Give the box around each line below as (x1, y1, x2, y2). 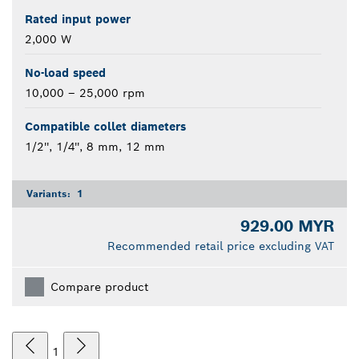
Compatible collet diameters (25, 119, 186, 135)
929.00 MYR (240, 216, 334, 237)
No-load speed (25, 66, 106, 81)
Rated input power (25, 12, 131, 27)
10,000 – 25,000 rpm (25, 86, 145, 101)
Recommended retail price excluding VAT (107, 239, 334, 254)
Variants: (26, 188, 74, 200)
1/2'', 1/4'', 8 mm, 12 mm (25, 139, 165, 155)
